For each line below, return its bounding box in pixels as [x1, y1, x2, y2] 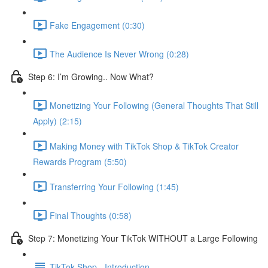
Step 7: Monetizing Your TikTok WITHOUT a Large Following [28, 232, 258, 244]
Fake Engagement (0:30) [50, 19, 145, 31]
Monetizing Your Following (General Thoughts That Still [50, 99, 258, 111]
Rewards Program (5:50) [33, 156, 127, 167]
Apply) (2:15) [33, 115, 82, 127]
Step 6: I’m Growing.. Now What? [28, 70, 154, 83]
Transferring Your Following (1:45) [50, 180, 179, 193]
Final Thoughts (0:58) [50, 209, 132, 221]
